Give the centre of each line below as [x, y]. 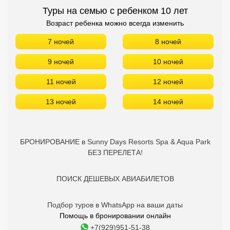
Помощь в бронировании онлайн [115, 216]
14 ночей [168, 102]
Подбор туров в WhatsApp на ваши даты [115, 205]
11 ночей [61, 82]
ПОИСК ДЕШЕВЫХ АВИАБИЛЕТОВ [115, 179]
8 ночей [168, 42]
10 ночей [168, 62]
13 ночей [61, 102]
